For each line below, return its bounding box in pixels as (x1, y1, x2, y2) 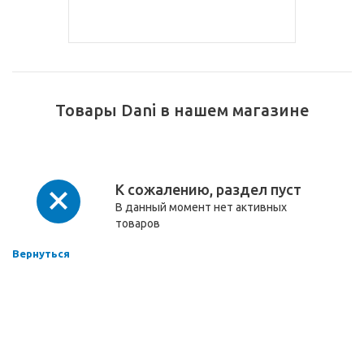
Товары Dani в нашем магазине (54, 101, 310, 119)
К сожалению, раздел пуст (115, 181, 301, 197)
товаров (115, 217, 160, 230)
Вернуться (12, 248, 70, 259)
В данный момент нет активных (115, 201, 287, 214)
